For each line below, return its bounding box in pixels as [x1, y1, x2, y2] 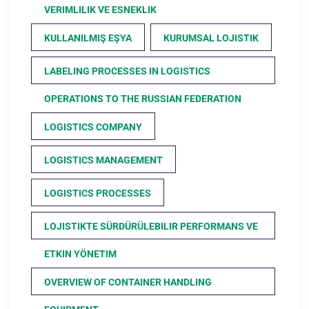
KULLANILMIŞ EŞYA [44, 32, 132, 44]
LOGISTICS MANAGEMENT [44, 154, 163, 166]
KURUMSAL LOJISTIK [163, 32, 259, 44]
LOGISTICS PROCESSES [44, 188, 151, 199]
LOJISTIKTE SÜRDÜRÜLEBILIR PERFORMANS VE [44, 221, 258, 232]
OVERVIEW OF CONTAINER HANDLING [44, 277, 212, 288]
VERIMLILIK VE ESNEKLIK [44, 4, 157, 16]
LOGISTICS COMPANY [44, 121, 142, 133]
